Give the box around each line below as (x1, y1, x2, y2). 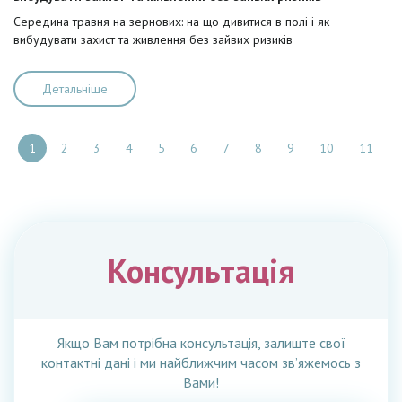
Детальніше (42, 81, 108, 97)
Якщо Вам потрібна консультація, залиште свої (57, 334, 345, 352)
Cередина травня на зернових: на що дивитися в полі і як (13, 13, 329, 30)
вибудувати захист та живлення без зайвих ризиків (13, 31, 293, 48)
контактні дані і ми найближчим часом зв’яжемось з (41, 354, 361, 371)
